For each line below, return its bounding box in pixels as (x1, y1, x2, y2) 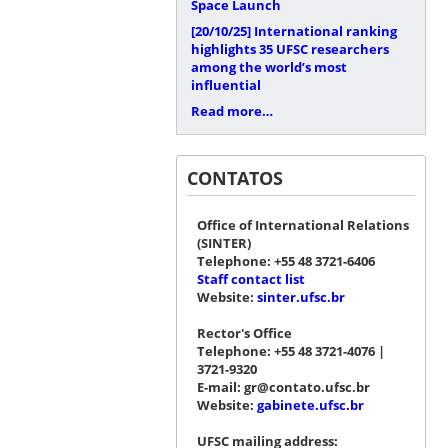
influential (190, 75, 261, 94)
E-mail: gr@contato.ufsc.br (196, 377, 370, 396)
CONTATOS (186, 165, 283, 190)
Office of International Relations (196, 215, 409, 234)
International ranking (253, 21, 397, 40)
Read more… (190, 101, 273, 120)
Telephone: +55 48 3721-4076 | (196, 341, 385, 360)
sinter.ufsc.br (256, 287, 345, 306)
